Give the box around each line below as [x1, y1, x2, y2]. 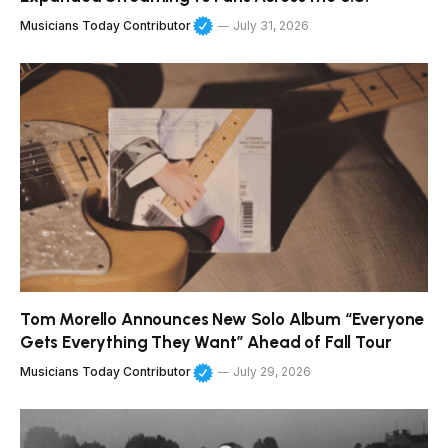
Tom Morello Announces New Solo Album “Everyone [20, 309, 425, 330]
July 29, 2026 [233, 364, 312, 380]
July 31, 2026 [233, 17, 310, 33]
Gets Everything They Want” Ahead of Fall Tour [20, 332, 392, 353]
